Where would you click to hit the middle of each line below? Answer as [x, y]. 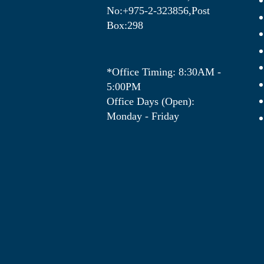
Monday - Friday [143, 116]
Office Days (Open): [151, 102]
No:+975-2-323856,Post [158, 11]
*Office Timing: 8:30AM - [164, 72]
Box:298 [125, 26]
